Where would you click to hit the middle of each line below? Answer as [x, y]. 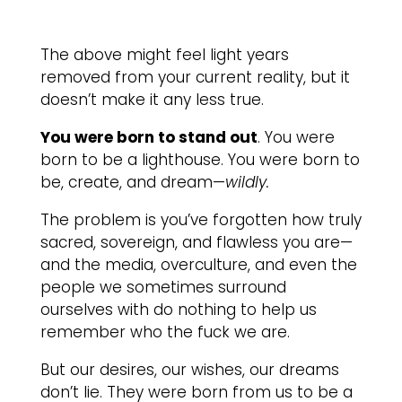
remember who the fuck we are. [165, 332]
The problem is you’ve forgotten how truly [201, 220]
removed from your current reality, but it [195, 77]
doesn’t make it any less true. [152, 100]
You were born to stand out [149, 137]
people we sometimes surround [163, 287]
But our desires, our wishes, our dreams [189, 370]
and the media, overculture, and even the [198, 265]
